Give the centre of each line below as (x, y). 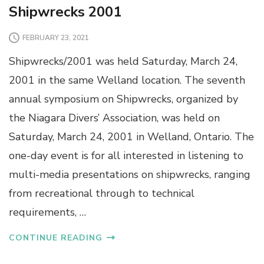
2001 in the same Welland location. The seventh (127, 80)
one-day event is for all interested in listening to (126, 156)
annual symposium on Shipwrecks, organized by (123, 99)
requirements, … (47, 212)
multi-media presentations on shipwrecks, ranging (130, 175)
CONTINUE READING (56, 238)
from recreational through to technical (102, 194)
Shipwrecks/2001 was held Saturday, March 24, (123, 62)
